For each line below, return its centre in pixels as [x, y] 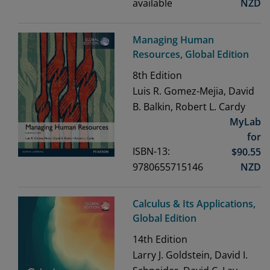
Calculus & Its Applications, [194, 204]
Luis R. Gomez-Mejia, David [193, 91]
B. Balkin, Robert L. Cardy [189, 107]
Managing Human [173, 40]
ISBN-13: [151, 152]
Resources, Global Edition [191, 55]
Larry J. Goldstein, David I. [190, 255]
